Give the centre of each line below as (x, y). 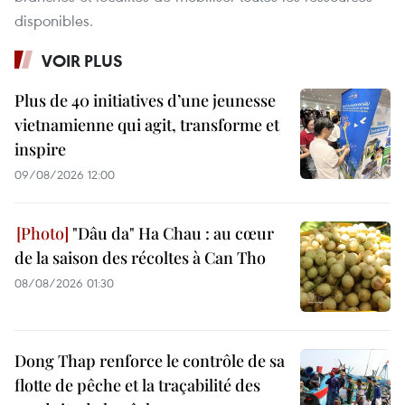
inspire (40, 150)
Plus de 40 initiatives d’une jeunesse (145, 101)
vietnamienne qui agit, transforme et (147, 125)
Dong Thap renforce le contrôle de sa (150, 361)
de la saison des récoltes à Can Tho (140, 258)
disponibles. (54, 21)
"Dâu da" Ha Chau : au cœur (171, 234)
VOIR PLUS (82, 61)
